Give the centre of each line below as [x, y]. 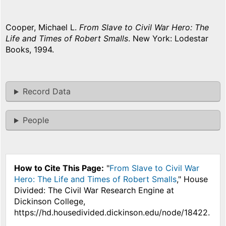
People [36, 120]
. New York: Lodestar [168, 39]
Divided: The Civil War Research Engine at [94, 190]
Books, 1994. [30, 50]
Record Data [46, 92]
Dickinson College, [50, 202]
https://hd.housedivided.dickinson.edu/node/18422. [112, 213]
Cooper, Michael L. [42, 27]
